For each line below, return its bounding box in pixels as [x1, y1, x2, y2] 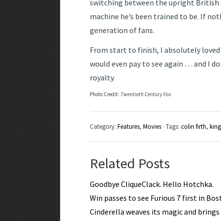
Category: [90, 122, 117, 131]
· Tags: [161, 122, 181, 131]
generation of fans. [90, 25, 154, 36]
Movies [143, 122, 161, 131]
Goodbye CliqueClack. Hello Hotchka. [90, 179, 214, 189]
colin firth [181, 122, 206, 131]
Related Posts [90, 154, 170, 173]
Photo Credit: [90, 91, 120, 98]
